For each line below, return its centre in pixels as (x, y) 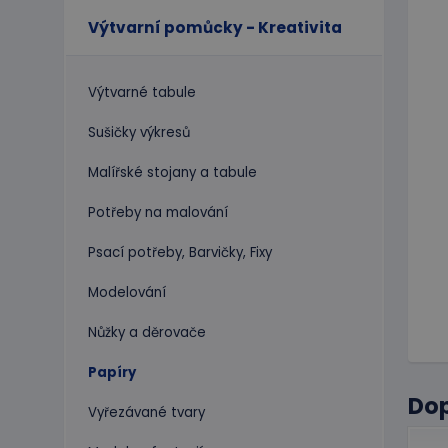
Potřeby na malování (158, 212)
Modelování (127, 292)
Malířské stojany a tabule (172, 172)
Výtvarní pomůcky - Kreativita (215, 27)
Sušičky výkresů (139, 132)
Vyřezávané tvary (146, 412)
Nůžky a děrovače (147, 332)
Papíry (112, 372)
